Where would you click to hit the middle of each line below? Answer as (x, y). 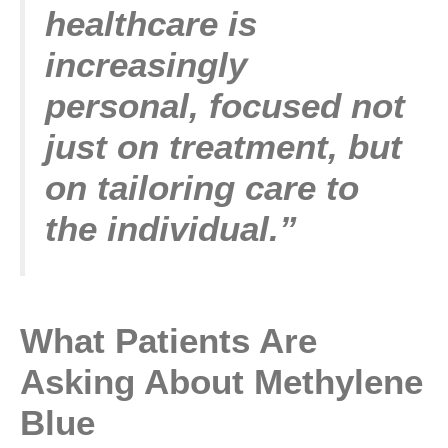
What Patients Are (168, 340)
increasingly (146, 64)
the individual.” (171, 228)
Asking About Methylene (221, 381)
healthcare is (151, 23)
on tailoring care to (202, 187)
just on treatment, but (223, 146)
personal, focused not (225, 105)
